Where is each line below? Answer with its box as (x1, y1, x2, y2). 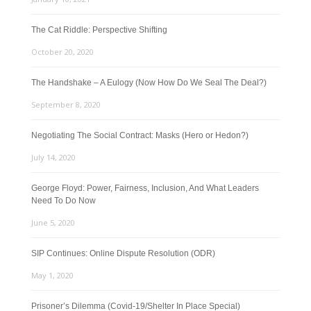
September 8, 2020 (31, 99, 101, 110)
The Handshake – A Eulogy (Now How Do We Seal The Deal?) (31, 78, 267, 87)
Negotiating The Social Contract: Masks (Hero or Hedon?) (31, 131, 249, 140)
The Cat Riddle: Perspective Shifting (31, 25, 167, 35)
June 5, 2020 (31, 217, 75, 228)
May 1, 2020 (31, 270, 74, 280)
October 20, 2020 (31, 47, 94, 57)
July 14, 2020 (31, 152, 76, 162)
